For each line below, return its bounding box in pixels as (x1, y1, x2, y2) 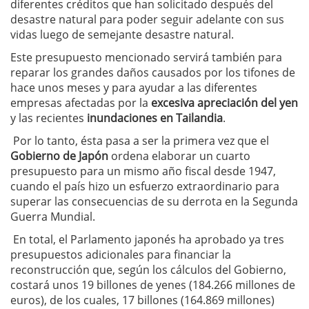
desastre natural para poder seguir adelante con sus (10, 12, 284, 28)
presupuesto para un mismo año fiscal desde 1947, (10, 163, 276, 179)
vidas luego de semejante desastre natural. (10, 27, 234, 43)
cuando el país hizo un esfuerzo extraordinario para (10, 179, 279, 195)
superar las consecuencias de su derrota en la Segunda (10, 194, 298, 210)
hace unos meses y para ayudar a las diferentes (10, 80, 257, 96)
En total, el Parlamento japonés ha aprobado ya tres (10, 232, 284, 248)
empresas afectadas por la (10, 95, 151, 111)
